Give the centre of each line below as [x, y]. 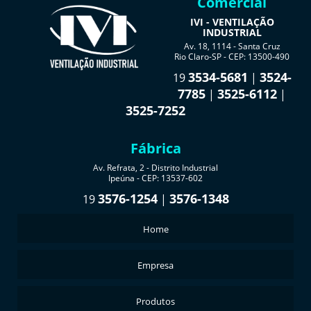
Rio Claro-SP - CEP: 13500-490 [232, 57]
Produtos [155, 301]
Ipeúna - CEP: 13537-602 [155, 178]
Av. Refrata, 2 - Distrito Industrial [155, 168]
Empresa [155, 265]
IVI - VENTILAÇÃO [232, 22]
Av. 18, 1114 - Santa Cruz [232, 46]
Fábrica [155, 148]
